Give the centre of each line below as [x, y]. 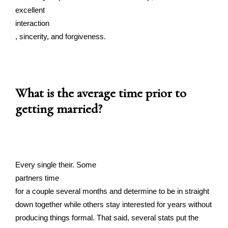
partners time [37, 178]
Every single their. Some [56, 165]
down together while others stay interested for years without [113, 204]
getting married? [59, 109]
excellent [30, 10]
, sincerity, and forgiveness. [61, 36]
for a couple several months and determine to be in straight [112, 191]
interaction [32, 23]
